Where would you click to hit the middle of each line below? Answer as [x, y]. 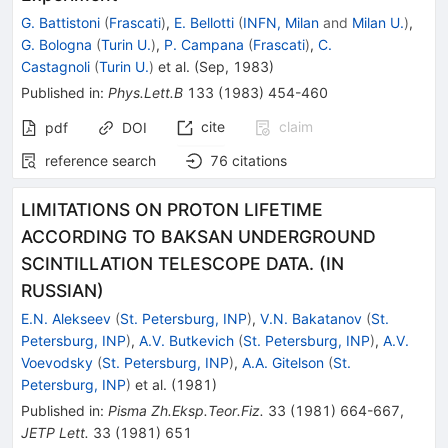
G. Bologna [56, 44]
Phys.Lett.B [145, 92]
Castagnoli [55, 66]
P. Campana [204, 44]
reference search [100, 160]
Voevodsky [57, 362]
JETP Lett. [55, 432]
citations [259, 160]
